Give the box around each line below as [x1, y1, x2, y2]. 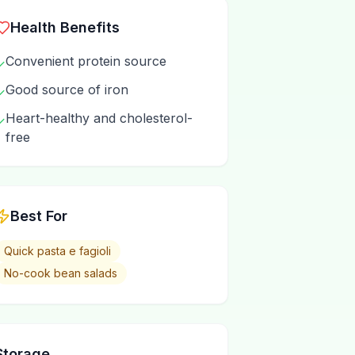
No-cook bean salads [4, 266, 117, 280]
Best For [10, 208, 67, 224]
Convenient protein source [6, 53, 166, 69]
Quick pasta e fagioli [4, 244, 111, 258]
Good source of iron [6, 82, 128, 97]
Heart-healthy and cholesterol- [6, 110, 193, 126]
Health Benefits [10, 19, 120, 36]
